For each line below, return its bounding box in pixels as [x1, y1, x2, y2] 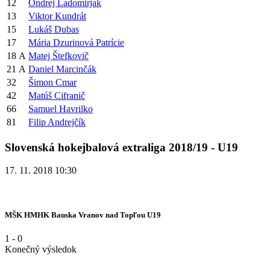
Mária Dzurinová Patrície [28, 37, 124, 48]
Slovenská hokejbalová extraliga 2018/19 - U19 [5, 140, 238, 154]
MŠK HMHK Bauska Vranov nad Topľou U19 [5, 210, 161, 219]
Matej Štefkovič [28, 50, 89, 61]
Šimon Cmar [28, 77, 77, 87]
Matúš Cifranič [28, 90, 85, 101]
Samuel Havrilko [28, 103, 93, 114]
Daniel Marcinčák [28, 63, 96, 74]
